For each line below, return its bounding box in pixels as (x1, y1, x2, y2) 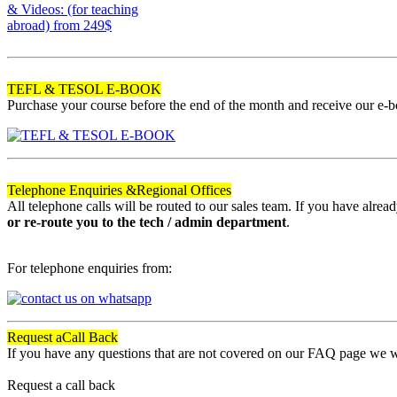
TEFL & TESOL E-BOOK (7, 82, 161, 97)
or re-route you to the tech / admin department (7, 214, 286, 230)
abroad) (7, 18, 53, 34)
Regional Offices (136, 183, 231, 198)
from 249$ (53, 18, 112, 34)
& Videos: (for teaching (7, 2, 138, 18)
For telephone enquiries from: (7, 261, 172, 276)
